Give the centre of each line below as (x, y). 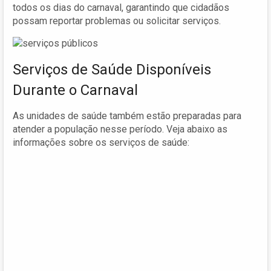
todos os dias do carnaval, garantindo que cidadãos (121, 7)
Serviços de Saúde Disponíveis (112, 70)
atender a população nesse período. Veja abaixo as (120, 129)
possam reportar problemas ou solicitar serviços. (117, 21)
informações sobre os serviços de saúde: (101, 143)
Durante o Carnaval (75, 90)
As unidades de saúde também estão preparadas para (127, 116)
